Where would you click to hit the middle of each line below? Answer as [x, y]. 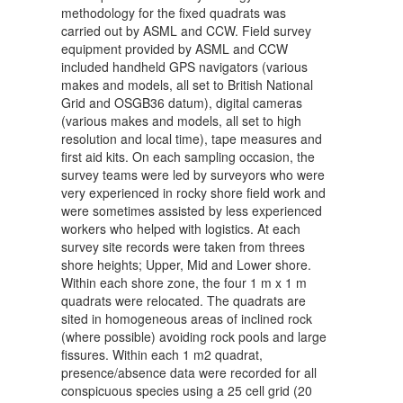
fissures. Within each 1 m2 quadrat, [162, 355]
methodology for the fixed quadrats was [174, 13]
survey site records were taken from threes [183, 247]
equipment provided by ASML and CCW [175, 49]
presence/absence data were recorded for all [189, 373]
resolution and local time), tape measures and [192, 139]
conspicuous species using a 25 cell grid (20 [187, 391]
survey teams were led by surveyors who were [193, 175]
